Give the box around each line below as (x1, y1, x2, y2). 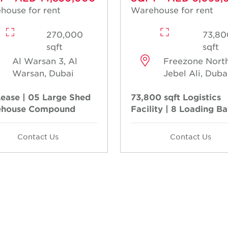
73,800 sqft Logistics (131, 92, 221, 102)
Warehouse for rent (131, 5, 213, 15)
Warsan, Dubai (12, 68, 74, 78)
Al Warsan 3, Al (12, 55, 77, 66)
